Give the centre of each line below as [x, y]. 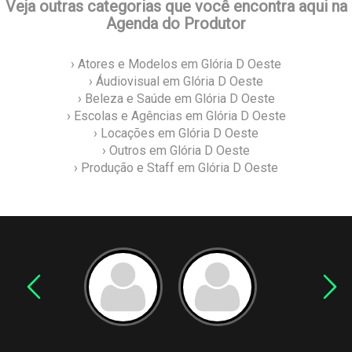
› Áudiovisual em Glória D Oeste [176, 82]
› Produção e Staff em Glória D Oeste [176, 168]
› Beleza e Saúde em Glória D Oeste [176, 99]
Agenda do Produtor [176, 24]
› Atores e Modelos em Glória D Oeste [176, 64]
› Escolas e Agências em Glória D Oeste [176, 116]
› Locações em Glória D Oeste [176, 134]
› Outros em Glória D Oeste [176, 151]
